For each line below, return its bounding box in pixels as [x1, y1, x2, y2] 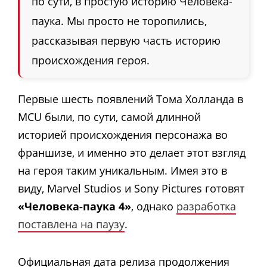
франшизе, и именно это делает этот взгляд [18, 145, 246, 160]
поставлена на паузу [18, 217, 125, 232]
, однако [131, 199, 176, 214]
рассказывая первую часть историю [32, 33, 221, 48]
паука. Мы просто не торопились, [32, 14, 207, 29]
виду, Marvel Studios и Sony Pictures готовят [18, 181, 244, 196]
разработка [176, 199, 236, 214]
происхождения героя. [32, 53, 150, 68]
